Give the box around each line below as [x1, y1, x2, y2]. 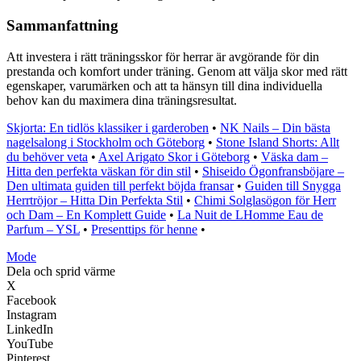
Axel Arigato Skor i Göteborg [98, 149, 250, 164]
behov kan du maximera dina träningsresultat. [6, 93, 237, 107]
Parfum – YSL [6, 222, 80, 236]
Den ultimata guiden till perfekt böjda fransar [6, 178, 234, 193]
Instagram [6, 307, 56, 322]
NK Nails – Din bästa [220, 120, 330, 135]
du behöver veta [6, 149, 88, 164]
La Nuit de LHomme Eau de [177, 207, 323, 222]
